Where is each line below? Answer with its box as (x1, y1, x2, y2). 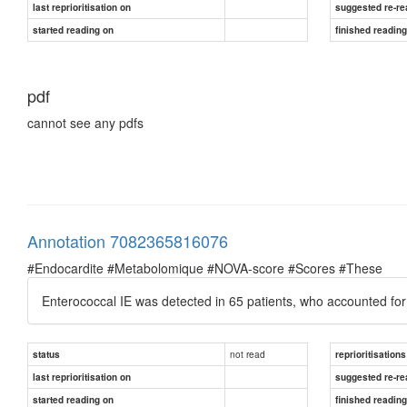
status (33, 347, 60, 361)
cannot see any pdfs (27, 113, 144, 132)
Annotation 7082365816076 (27, 228, 228, 253)
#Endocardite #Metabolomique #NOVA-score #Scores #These (27, 258, 382, 277)
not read (230, 346, 265, 361)
